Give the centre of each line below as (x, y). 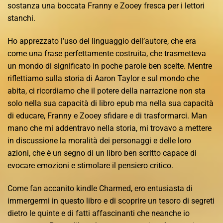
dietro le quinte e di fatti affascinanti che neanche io (99, 213)
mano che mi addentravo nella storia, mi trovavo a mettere (110, 128)
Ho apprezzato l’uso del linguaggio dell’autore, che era (102, 41)
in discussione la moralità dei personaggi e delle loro (99, 140)
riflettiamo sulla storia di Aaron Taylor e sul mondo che (103, 78)
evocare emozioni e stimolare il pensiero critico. (90, 165)
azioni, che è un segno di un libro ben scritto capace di (102, 153)
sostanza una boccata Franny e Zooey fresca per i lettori (106, 6)
